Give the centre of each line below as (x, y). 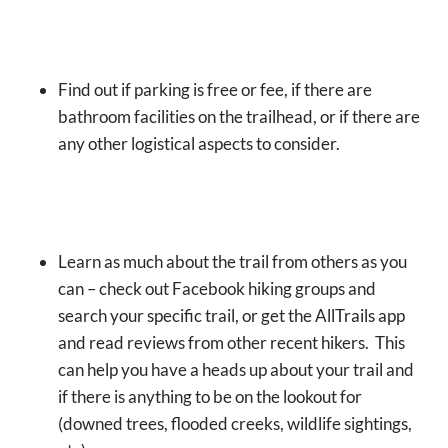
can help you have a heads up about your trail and (236, 370)
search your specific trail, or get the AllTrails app (231, 316)
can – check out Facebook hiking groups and (217, 289)
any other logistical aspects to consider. (199, 144)
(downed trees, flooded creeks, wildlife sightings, (235, 424)
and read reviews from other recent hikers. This (231, 343)
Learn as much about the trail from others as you (232, 262)
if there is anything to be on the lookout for (210, 397)
